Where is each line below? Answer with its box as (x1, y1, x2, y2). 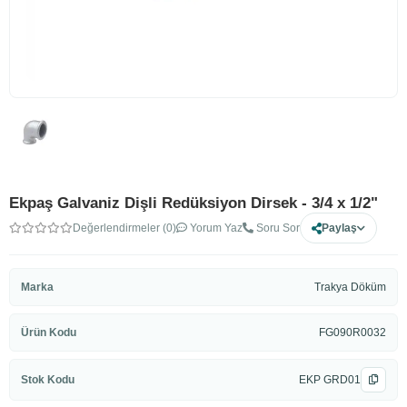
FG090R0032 (319, 326, 386, 339)
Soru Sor (253, 222, 300, 234)
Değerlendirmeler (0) (73, 222, 176, 234)
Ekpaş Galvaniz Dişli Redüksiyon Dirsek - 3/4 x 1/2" (9, 194, 378, 212)
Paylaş (322, 222, 357, 234)
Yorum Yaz (187, 222, 243, 234)
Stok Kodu (21, 373, 74, 386)
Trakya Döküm (314, 281, 386, 293)
